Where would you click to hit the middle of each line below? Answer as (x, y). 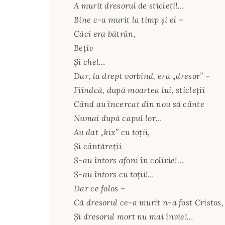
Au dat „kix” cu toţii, (112, 132)
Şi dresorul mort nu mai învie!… (134, 217)
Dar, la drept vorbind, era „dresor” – (142, 76)
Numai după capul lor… (118, 118)
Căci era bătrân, (105, 34)
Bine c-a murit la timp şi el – (129, 20)
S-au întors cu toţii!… (114, 175)
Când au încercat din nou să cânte (139, 104)
